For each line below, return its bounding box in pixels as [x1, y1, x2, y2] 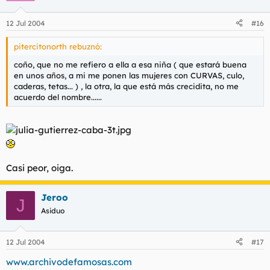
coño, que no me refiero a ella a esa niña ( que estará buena [14, 59, 246, 69]
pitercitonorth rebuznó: [14, 41, 102, 51]
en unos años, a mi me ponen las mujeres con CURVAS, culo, [14, 70, 244, 80]
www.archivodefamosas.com [6, 256, 132, 268]
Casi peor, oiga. [6, 162, 73, 174]
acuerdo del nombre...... [14, 92, 102, 102]
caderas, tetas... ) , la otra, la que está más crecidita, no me [14, 81, 239, 91]
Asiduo [41, 206, 64, 215]
